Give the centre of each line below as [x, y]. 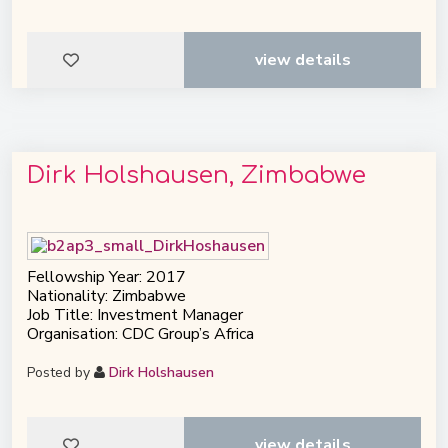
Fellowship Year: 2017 [106, 276]
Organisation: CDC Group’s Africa [140, 333]
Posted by [60, 372]
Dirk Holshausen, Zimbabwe [196, 175]
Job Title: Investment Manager [135, 314]
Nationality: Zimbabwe [106, 295]
